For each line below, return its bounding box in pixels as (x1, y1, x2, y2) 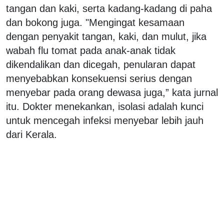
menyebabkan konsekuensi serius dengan (6, 72, 192, 84)
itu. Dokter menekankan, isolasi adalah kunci (6, 100, 203, 112)
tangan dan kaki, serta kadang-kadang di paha (6, 2, 212, 14)
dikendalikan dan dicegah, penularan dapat (6, 58, 195, 70)
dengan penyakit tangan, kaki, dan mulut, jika (6, 30, 206, 42)
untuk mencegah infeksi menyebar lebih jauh (6, 114, 203, 126)
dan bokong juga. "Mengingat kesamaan (6, 16, 184, 28)
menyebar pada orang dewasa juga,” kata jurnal (6, 86, 218, 98)
